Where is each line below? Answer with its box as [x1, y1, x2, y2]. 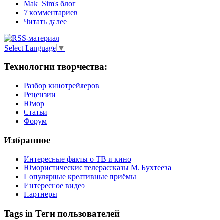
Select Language [4, 43, 56, 52]
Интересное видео [24, 181, 85, 190]
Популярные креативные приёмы [24, 172, 136, 181]
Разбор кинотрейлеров [24, 81, 99, 90]
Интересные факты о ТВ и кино [24, 155, 131, 164]
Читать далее [24, 17, 67, 26]
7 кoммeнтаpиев [24, 8, 78, 17]
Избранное [4, 135, 50, 145]
